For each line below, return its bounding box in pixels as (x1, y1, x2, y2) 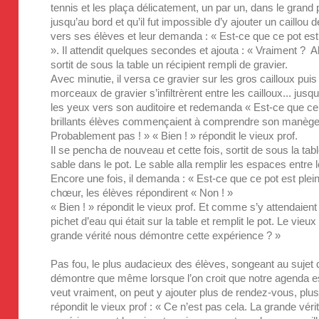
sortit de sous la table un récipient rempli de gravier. (51, 58, 288, 70)
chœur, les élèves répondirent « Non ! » (51, 186, 234, 199)
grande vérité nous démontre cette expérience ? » (51, 229, 281, 241)
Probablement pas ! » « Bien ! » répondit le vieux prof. (51, 129, 298, 142)
